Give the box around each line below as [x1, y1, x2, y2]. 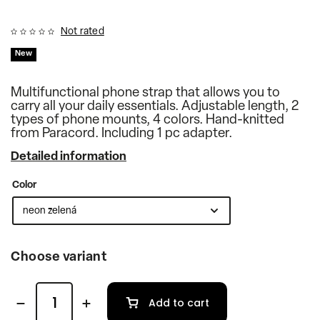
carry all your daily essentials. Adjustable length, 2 [11, 100, 299, 114]
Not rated [61, 26, 104, 38]
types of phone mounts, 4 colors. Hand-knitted [11, 114, 284, 128]
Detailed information [11, 151, 126, 164]
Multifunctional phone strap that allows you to [11, 86, 280, 101]
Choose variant [11, 251, 107, 265]
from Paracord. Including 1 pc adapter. [11, 127, 232, 141]
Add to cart [149, 295, 209, 310]
